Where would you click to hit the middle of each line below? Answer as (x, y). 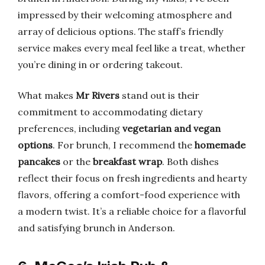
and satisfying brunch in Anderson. (96, 228)
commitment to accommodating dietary (110, 112)
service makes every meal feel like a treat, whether (132, 48)
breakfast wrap (127, 161)
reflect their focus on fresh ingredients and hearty (132, 178)
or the (77, 161)
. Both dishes (190, 161)
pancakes (39, 161)
